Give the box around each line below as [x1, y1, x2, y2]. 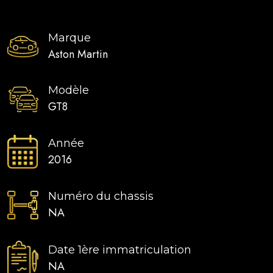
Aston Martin [48, 46, 108, 63]
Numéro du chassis [48, 190, 154, 204]
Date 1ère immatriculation [48, 243, 191, 257]
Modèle [48, 83, 89, 97]
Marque [48, 31, 91, 45]
